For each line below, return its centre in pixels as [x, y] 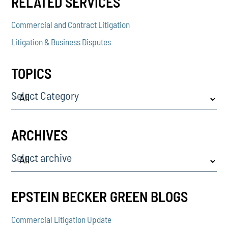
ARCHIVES [40, 135]
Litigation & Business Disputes [61, 42]
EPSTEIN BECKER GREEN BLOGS [100, 197]
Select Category [45, 95]
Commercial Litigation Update [62, 219]
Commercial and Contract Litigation [71, 25]
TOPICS [32, 73]
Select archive [42, 157]
